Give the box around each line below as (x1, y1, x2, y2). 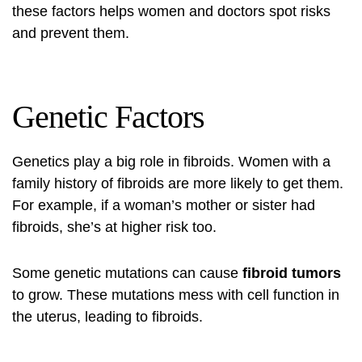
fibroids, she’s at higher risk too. (12, 219, 217, 235)
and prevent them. (12, 25, 129, 41)
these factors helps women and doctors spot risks (12, 3, 330, 19)
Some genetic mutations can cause (12, 265, 242, 281)
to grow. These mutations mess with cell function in (12, 287, 339, 303)
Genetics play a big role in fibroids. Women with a (12, 154, 330, 170)
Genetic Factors (12, 99, 204, 135)
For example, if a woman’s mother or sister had (12, 197, 315, 213)
